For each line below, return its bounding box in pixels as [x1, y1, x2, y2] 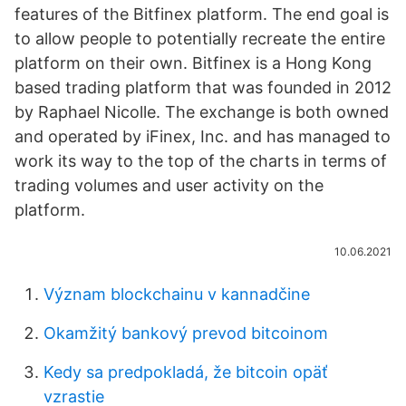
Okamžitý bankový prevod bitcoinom [43, 324, 328, 343]
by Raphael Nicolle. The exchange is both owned [14, 102, 389, 121]
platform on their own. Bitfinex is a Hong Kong [14, 53, 372, 72]
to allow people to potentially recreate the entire [14, 29, 385, 48]
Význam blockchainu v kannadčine [43, 285, 310, 304]
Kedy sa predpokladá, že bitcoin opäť [43, 362, 328, 382]
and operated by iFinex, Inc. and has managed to [14, 127, 391, 146]
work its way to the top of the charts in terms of [14, 151, 387, 170]
